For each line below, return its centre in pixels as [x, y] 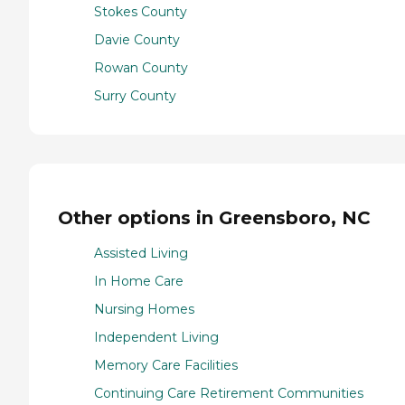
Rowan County [141, 67]
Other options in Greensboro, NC [214, 218]
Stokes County [141, 11]
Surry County [135, 95]
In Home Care [139, 281]
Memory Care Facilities [166, 365]
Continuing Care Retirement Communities [229, 393]
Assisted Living [141, 253]
